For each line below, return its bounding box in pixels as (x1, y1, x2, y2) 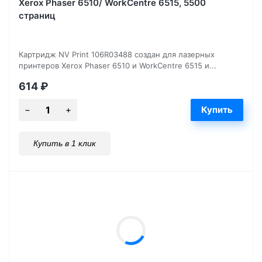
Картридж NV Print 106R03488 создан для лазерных (19, 49, 215, 59)
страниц (19, 9, 56, 21)
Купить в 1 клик (33, 138, 96, 148)
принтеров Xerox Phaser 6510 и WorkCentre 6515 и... (19, 60, 216, 70)
